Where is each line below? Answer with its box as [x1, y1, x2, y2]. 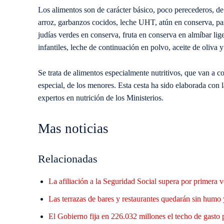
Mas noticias [38, 120, 108, 136]
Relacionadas [38, 152, 97, 165]
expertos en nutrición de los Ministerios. [38, 93, 163, 102]
